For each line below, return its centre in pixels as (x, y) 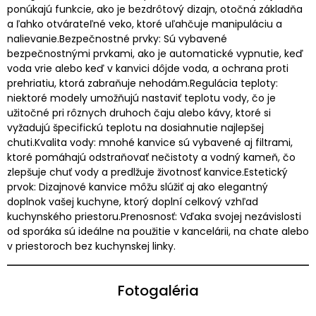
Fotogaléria (158, 290)
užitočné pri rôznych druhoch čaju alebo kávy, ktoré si (139, 113)
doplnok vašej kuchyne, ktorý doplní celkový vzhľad (133, 201)
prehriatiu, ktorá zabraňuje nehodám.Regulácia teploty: (142, 83)
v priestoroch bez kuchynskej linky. (91, 246)
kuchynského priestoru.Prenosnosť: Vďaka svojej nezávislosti (154, 216)
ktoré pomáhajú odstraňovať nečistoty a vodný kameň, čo (151, 157)
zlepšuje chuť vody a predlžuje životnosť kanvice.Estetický (147, 172)
